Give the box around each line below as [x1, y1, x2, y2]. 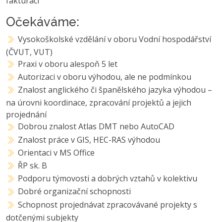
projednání [6, 109, 47, 120]
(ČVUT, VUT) [6, 46, 53, 57]
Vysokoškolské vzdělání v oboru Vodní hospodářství [18, 33, 212, 45]
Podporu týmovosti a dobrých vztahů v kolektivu [18, 173, 198, 184]
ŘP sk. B [18, 160, 48, 171]
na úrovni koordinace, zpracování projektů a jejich [6, 97, 191, 109]
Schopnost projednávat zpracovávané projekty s [18, 199, 198, 210]
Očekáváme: [6, 14, 79, 29]
